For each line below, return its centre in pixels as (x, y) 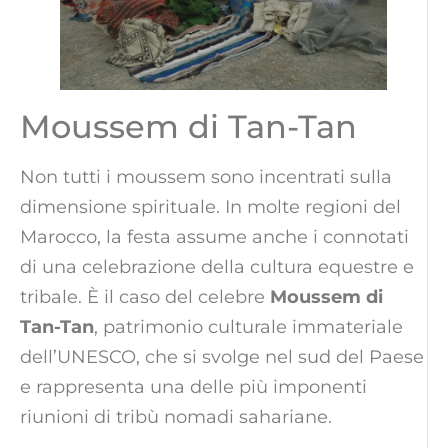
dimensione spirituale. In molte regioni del (210, 207)
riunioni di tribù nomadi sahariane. (176, 417)
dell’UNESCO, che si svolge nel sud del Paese (222, 357)
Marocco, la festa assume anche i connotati (214, 237)
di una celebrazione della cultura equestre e (217, 267)
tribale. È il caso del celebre (145, 297)
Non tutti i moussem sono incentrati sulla (206, 177)
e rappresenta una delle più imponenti (193, 387)
